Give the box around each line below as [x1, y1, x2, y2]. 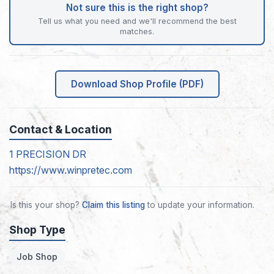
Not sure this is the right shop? [65, 2, 209, 14]
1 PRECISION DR [9, 148, 86, 161]
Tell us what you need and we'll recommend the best [37, 16, 237, 26]
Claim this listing [82, 200, 145, 210]
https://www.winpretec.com [9, 164, 132, 177]
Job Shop [17, 251, 57, 262]
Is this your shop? [10, 200, 82, 210]
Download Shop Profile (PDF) [70, 78, 204, 90]
